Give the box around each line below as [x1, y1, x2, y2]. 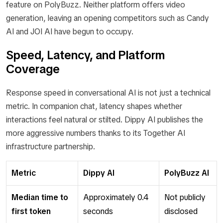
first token [11, 206, 51, 217]
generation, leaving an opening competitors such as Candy [6, 12, 209, 23]
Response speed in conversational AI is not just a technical [6, 87, 211, 98]
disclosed [164, 206, 198, 217]
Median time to [11, 192, 68, 203]
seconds [83, 206, 113, 217]
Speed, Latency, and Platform [6, 47, 165, 63]
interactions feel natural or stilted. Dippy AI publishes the [6, 114, 203, 125]
